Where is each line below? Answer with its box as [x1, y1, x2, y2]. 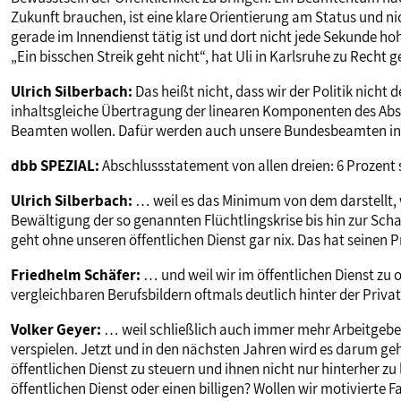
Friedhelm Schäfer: [11, 265, 141, 286]
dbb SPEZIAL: [11, 156, 99, 176]
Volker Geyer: [11, 320, 101, 340]
